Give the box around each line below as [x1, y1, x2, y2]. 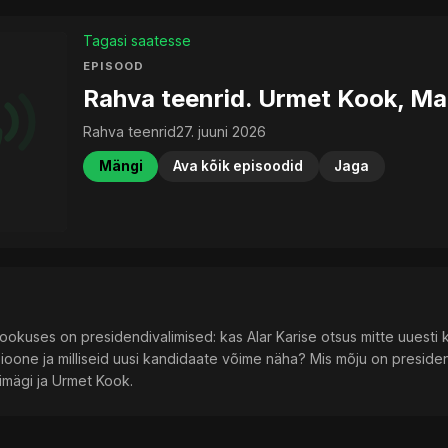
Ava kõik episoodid [173, 158, 304, 175]
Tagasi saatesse [83, 32, 192, 49]
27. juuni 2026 [176, 123, 267, 141]
